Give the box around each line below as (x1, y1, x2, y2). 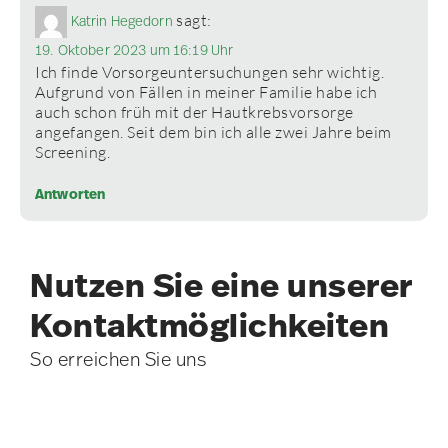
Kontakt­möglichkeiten (30, 303, 389, 350)
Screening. (35, 142, 110, 163)
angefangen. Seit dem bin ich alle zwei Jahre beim (35, 122, 392, 143)
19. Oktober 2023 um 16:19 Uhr (35, 40, 234, 61)
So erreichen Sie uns (30, 346, 206, 374)
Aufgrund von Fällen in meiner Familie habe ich (35, 82, 377, 103)
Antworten (35, 184, 106, 205)
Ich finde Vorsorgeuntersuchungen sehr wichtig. (35, 62, 384, 83)
